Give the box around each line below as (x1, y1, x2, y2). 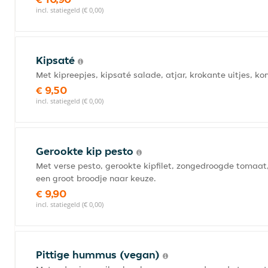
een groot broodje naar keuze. (36, 173, 156, 184)
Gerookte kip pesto (36, 144, 136, 158)
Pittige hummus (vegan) (36, 248, 163, 261)
